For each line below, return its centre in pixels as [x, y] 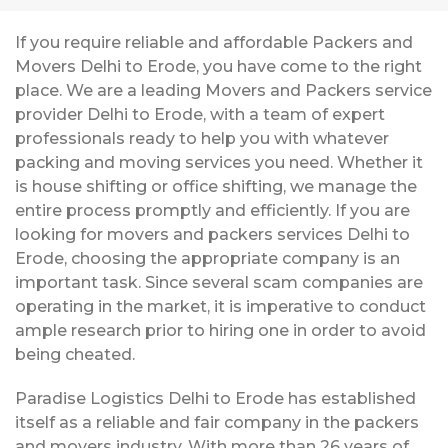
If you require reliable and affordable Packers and [214, 42]
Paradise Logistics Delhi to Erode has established [215, 398]
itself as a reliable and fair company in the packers [217, 422]
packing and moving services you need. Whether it [219, 162]
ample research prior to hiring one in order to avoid [220, 330]
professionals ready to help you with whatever [202, 138]
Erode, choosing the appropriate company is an [207, 258]
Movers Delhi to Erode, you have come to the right [218, 66]
